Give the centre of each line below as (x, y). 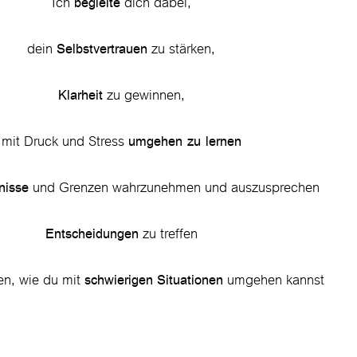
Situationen (190, 280)
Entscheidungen (92, 233)
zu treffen (168, 234)
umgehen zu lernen (184, 141)
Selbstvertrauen (102, 49)
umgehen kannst (273, 280)
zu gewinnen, (143, 95)
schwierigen (118, 280)
